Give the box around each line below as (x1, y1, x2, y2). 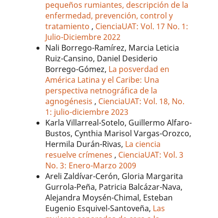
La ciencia (125, 139, 161, 150)
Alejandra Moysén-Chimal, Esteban (45, 192, 173, 203)
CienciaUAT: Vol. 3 (118, 149, 184, 161)
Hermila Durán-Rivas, (45, 139, 126, 150)
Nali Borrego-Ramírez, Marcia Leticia (45, 42, 180, 54)
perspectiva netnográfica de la (45, 85, 158, 96)
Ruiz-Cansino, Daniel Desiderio (45, 53, 158, 64)
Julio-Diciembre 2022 (45, 32, 121, 43)
